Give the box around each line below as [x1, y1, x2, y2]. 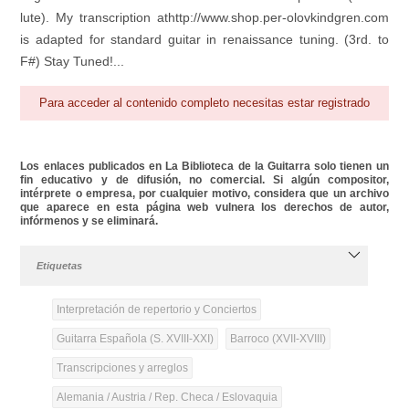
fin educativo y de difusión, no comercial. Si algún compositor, [20, 173, 389, 186]
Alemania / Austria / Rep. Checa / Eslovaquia [56, 390, 278, 404]
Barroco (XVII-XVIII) [229, 331, 326, 345]
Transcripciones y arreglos [56, 361, 188, 374]
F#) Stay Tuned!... [20, 54, 125, 69]
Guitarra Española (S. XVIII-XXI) [56, 331, 214, 345]
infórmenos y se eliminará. [20, 214, 159, 227]
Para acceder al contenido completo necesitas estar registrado [39, 95, 371, 110]
